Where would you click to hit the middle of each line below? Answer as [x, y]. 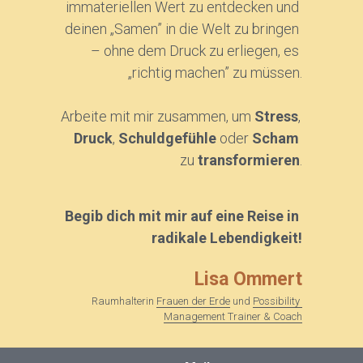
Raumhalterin [124, 301]
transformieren [249, 160]
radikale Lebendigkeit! [227, 238]
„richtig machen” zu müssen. [216, 73]
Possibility [277, 301]
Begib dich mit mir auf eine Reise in [182, 216]
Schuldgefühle [169, 139]
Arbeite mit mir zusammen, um [157, 117]
